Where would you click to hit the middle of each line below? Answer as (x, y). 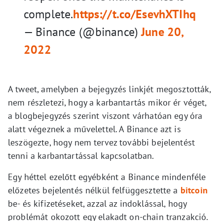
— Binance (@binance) (83, 32)
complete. (49, 14)
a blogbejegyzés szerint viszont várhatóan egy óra (105, 115)
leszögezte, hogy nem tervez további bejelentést (102, 142)
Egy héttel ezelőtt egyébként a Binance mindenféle (107, 177)
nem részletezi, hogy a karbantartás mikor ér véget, (107, 102)
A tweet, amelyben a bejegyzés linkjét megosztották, (110, 89)
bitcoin (194, 190)
